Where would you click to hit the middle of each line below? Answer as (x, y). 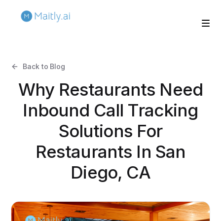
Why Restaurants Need (110, 89)
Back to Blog (44, 66)
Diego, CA (110, 172)
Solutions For (110, 130)
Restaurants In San (110, 151)
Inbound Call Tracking (110, 110)
